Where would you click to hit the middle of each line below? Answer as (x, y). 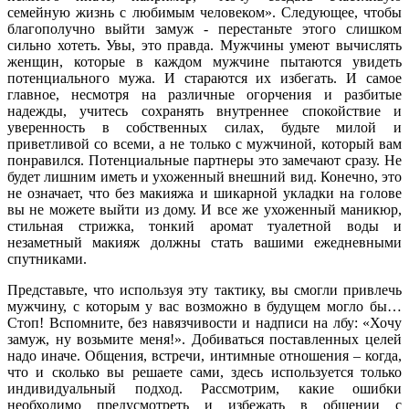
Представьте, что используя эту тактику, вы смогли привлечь (204, 289)
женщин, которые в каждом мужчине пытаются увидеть (204, 61)
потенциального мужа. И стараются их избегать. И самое (204, 78)
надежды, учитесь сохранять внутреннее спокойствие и (204, 110)
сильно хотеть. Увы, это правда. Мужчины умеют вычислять (204, 45)
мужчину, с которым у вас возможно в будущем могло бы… (204, 306)
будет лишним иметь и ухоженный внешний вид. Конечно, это (204, 176)
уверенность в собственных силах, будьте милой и (204, 127)
